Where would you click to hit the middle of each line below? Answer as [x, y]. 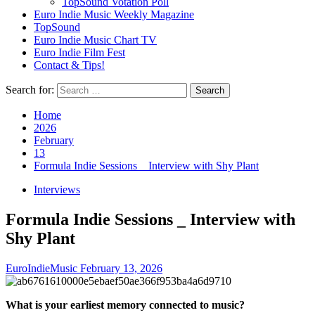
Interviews [57, 189]
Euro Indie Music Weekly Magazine [114, 14]
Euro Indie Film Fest [79, 52]
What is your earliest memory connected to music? [125, 304]
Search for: [30, 90]
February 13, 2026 [121, 268]
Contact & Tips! [69, 65]
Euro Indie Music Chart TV [95, 40]
